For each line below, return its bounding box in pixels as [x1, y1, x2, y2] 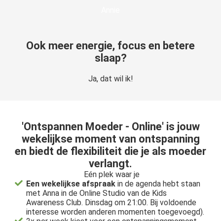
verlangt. [89, 157, 132, 170]
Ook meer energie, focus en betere [26, 39, 195, 52]
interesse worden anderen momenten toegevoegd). [26, 207, 205, 217]
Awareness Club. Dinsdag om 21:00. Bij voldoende [26, 198, 197, 207]
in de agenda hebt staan [115, 179, 201, 188]
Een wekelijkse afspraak [26, 179, 116, 188]
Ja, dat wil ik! [88, 74, 133, 83]
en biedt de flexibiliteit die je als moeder [15, 145, 206, 157]
